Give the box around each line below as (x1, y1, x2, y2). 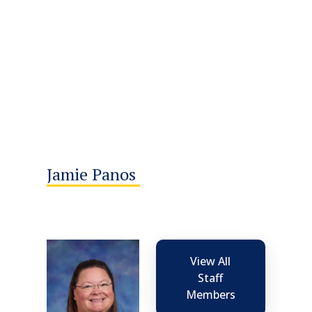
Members (185, 286, 235, 302)
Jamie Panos (47, 162, 141, 185)
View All (190, 253, 231, 269)
